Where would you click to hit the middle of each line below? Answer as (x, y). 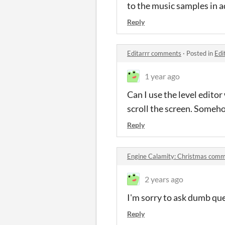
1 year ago (162, 76)
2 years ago (164, 179)
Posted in (200, 53)
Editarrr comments (154, 53)
